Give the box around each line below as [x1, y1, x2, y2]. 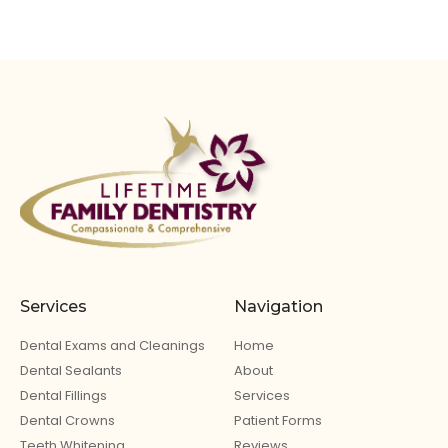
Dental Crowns [20, 410, 115, 430]
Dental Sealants [20, 360, 122, 380]
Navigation [234, 296, 323, 316]
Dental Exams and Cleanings [20, 335, 205, 355]
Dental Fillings [20, 385, 107, 405]
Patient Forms [234, 410, 322, 430]
